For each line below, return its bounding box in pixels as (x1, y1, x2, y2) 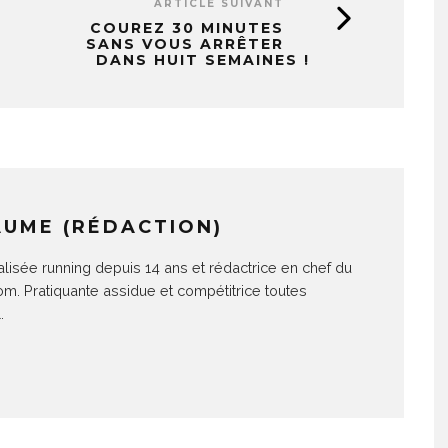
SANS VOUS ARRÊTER (86, 35, 284, 53)
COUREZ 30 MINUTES (90, 19, 284, 37)
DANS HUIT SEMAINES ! (96, 51, 310, 69)
